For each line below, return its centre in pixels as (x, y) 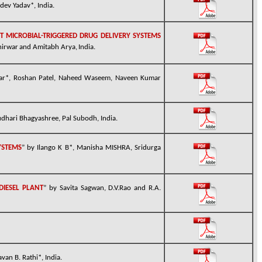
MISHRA (118, 148)
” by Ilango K (43, 148)
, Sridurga (146, 148)
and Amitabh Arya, (48, 47)
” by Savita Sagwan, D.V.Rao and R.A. (102, 188)
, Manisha (89, 148)
